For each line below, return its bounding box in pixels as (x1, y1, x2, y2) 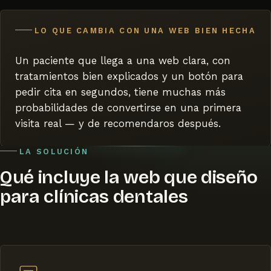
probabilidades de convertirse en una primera (15, 101, 241, 114)
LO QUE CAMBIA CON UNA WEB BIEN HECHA (34, 25, 256, 35)
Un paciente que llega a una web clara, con (15, 54, 230, 67)
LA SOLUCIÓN (19, 147, 89, 157)
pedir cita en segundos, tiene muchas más (15, 85, 226, 98)
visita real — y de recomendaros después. (15, 117, 221, 129)
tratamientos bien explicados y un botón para (15, 70, 243, 82)
